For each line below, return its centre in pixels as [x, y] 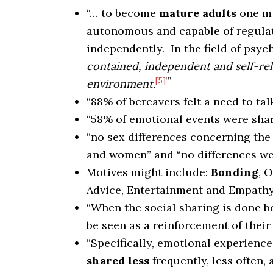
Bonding [235, 172]
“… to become [123, 13]
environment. [121, 84]
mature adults [198, 13]
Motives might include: [149, 172]
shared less [118, 261]
